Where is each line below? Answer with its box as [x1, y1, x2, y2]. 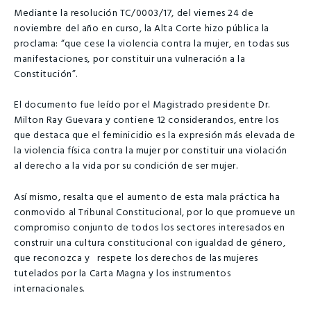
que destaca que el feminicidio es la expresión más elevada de [14, 128, 296, 144]
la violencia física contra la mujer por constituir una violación [14, 143, 287, 160]
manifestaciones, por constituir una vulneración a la [14, 51, 246, 67]
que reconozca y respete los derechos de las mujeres [14, 251, 258, 267]
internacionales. [14, 281, 85, 298]
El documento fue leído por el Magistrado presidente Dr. [14, 97, 270, 114]
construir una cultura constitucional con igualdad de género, [14, 235, 286, 252]
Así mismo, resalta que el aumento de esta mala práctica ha [14, 190, 280, 206]
